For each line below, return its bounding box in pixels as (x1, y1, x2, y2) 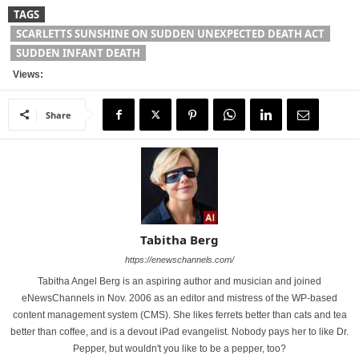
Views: (8, 69, 43, 80)
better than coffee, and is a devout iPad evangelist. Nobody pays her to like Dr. (10, 326, 349, 337)
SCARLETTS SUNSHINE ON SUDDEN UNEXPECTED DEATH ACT (16, 26, 325, 41)
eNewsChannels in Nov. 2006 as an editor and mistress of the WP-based (22, 292, 337, 304)
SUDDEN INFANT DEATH (16, 46, 140, 60)
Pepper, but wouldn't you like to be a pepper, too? (73, 343, 286, 354)
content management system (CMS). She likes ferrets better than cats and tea (12, 309, 347, 321)
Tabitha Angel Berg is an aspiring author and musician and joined (38, 276, 321, 287)
